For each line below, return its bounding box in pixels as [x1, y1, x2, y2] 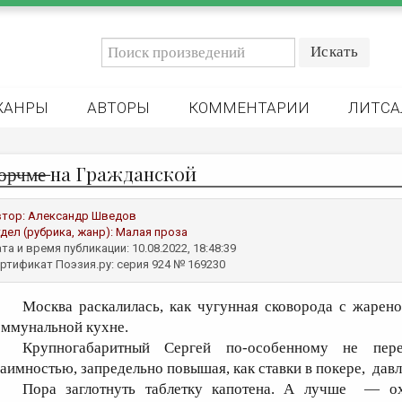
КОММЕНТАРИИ [188, 99, 310, 117]
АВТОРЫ [87, 99, 150, 117]
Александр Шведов [28, 209, 136, 223]
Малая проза [116, 225, 188, 239]
